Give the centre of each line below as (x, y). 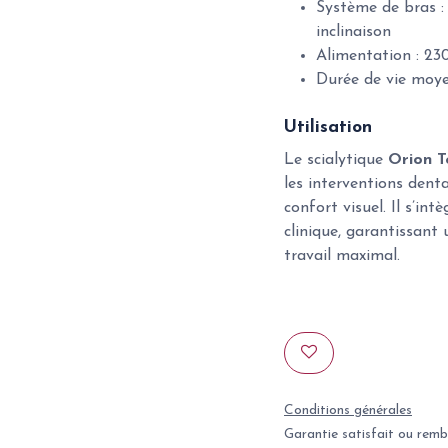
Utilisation (328, 127)
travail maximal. (342, 256)
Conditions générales (348, 410)
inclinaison (353, 32)
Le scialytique (336, 160)
